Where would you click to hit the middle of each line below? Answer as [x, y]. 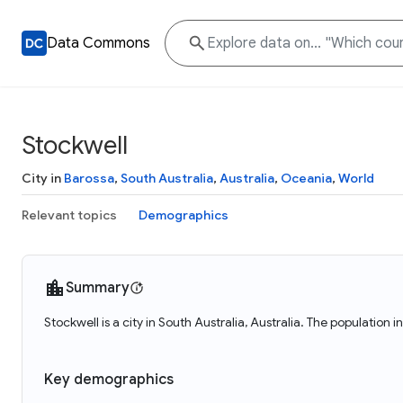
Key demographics [109, 380]
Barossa [89, 178]
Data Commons [99, 43]
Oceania [306, 178]
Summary [98, 288]
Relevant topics [69, 215]
